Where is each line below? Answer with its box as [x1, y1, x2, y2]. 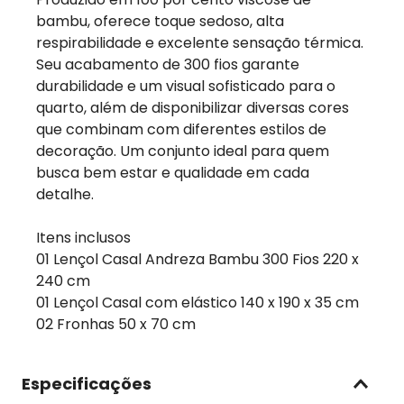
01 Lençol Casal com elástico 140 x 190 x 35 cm [36, 292, 359, 313]
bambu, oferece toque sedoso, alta [36, 11, 284, 32]
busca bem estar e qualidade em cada [36, 162, 309, 183]
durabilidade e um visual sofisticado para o [36, 76, 335, 96]
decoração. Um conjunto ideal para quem [36, 141, 329, 161]
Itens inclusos [36, 227, 131, 248]
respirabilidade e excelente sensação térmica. [36, 32, 363, 53]
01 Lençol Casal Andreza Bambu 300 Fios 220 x [36, 249, 359, 270]
